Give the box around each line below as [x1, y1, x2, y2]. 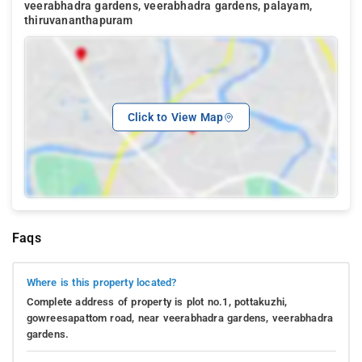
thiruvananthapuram [24, 13, 133, 27]
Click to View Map [127, 110, 224, 124]
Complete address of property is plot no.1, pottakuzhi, [26, 296, 288, 309]
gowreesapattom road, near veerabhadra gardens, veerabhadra [26, 312, 334, 325]
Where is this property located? [26, 276, 177, 289]
